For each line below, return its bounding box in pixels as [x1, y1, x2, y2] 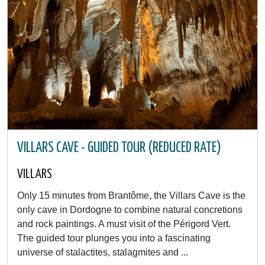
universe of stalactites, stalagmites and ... [17, 247, 188, 257]
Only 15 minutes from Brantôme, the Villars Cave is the [17, 190, 245, 201]
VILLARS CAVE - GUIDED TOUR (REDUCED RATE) [17, 141, 221, 155]
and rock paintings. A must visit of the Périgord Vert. [17, 219, 231, 229]
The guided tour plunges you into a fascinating [17, 233, 211, 243]
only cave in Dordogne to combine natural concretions [17, 205, 243, 215]
